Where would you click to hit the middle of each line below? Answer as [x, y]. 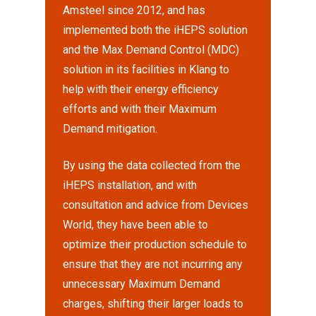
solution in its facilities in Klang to [146, 69]
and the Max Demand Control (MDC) [151, 50]
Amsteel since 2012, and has [134, 10]
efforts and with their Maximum [140, 109]
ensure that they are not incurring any [153, 264]
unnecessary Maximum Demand [142, 284]
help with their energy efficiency [141, 89]
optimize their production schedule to [155, 244]
